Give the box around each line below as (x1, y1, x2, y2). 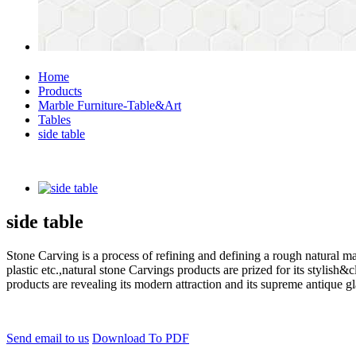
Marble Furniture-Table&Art (38, 98, 181, 112)
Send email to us (6, 331, 89, 345)
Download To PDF (92, 331, 189, 345)
